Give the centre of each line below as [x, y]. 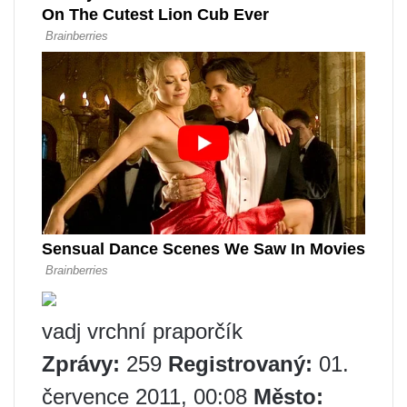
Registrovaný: [240, 364]
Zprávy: [81, 364]
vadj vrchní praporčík [142, 332]
